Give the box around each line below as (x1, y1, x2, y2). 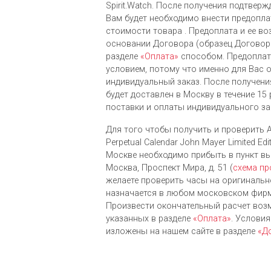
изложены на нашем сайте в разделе (106, 226, 258, 237)
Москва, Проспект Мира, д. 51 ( (106, 163, 233, 174)
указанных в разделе (106, 214, 193, 224)
